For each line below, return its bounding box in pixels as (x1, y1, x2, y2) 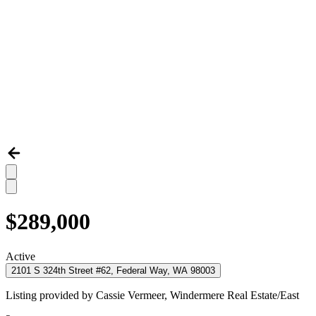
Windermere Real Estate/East (170, 288, 299, 301)
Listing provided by (6, 288, 96, 301)
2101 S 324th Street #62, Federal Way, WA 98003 (11, 265, 215, 276)
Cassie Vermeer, (96, 288, 170, 301)
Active (6, 250, 35, 262)
